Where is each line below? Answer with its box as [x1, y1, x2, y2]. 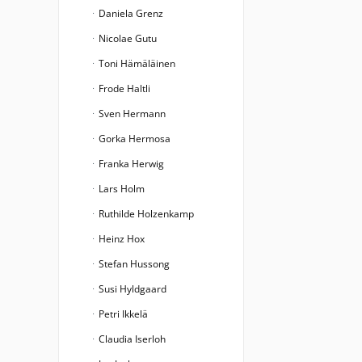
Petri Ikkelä [96, 307, 148, 321]
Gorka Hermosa [96, 132, 170, 145]
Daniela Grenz [96, 6, 163, 20]
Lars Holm [96, 182, 145, 196]
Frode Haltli [96, 82, 150, 95]
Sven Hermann [96, 107, 166, 120]
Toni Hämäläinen [96, 57, 175, 70]
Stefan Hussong [96, 257, 170, 271]
